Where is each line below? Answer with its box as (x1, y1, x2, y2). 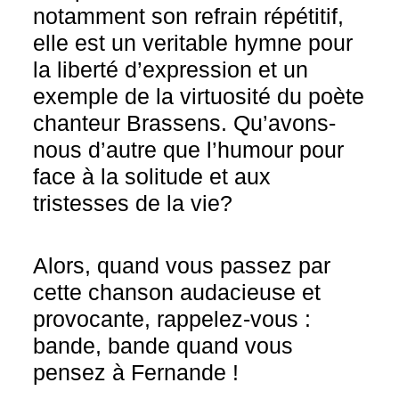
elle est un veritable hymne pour (33, 30, 354, 55)
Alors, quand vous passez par (33, 253, 331, 278)
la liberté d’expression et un (33, 57, 309, 82)
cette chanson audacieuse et (33, 280, 322, 305)
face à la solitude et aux (33, 164, 272, 189)
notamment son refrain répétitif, (33, 4, 345, 28)
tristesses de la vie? (33, 191, 233, 216)
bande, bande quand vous (33, 333, 294, 358)
